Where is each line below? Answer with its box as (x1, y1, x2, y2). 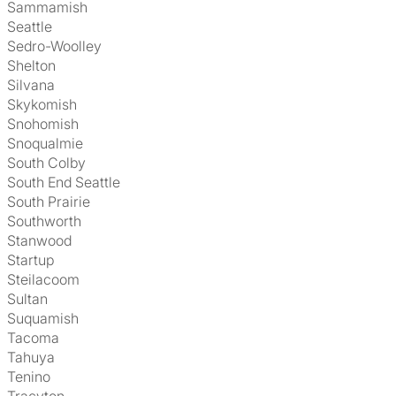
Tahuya (15, 348, 55, 366)
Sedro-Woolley (16, 37, 102, 55)
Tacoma (15, 329, 59, 346)
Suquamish (16, 309, 79, 327)
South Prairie (16, 193, 90, 210)
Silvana (16, 76, 55, 94)
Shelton (16, 57, 56, 74)
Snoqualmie (16, 134, 83, 152)
